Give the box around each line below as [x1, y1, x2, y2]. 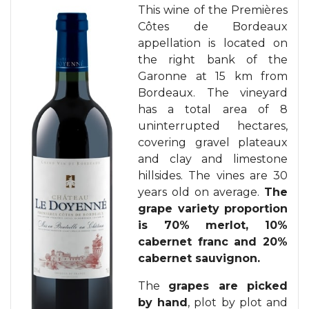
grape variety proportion [138, 201, 288, 215]
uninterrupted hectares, [138, 119, 288, 132]
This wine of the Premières [138, 3, 288, 17]
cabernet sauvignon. [138, 251, 260, 265]
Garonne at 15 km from [138, 69, 288, 83]
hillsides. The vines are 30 [138, 168, 288, 182]
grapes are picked [168, 279, 288, 292]
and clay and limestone [138, 152, 288, 166]
